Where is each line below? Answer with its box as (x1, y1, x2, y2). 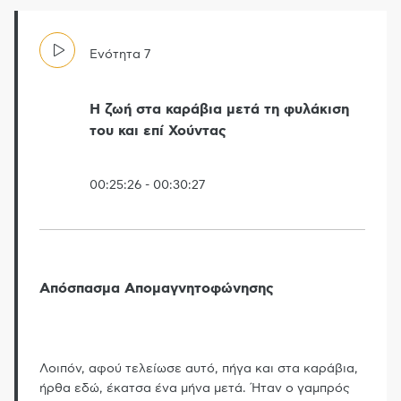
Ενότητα (90, 47, 141, 61)
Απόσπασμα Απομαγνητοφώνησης (39, 281, 274, 296)
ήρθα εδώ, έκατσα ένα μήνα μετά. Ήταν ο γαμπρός (39, 382, 350, 396)
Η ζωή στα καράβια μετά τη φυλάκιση (90, 101, 349, 116)
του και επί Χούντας (90, 123, 226, 138)
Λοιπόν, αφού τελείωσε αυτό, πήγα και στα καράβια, (39, 363, 358, 376)
